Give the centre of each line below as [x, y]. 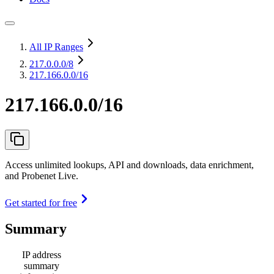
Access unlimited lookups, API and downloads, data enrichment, [129, 165]
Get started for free [41, 202]
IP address [42, 254]
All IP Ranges [56, 47]
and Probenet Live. [42, 176]
